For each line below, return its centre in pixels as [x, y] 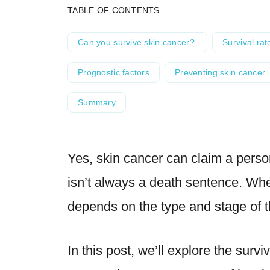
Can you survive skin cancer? [138, 42]
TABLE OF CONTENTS [114, 10]
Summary [97, 102]
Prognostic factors [114, 72]
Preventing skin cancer [220, 72]
